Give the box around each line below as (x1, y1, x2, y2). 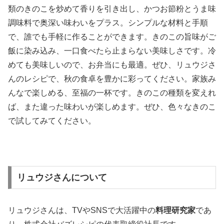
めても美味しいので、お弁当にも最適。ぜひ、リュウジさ (8, 60, 216, 69)
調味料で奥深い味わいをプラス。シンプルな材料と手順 (8, 18, 208, 27)
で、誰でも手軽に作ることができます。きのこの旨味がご (8, 32, 216, 41)
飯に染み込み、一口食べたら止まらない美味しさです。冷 (8, 46, 216, 55)
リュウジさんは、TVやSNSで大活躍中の (8, 206, 155, 215)
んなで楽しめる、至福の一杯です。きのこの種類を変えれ (8, 88, 216, 97)
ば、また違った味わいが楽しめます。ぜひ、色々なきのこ (8, 102, 216, 111)
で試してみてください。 (8, 116, 96, 125)
